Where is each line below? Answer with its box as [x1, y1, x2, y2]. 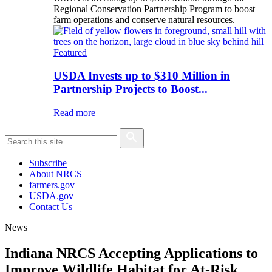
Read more [53, 107, 95, 118]
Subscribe [29, 158, 67, 169]
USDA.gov [29, 191, 73, 202]
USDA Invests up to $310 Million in [53, 69, 230, 83]
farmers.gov [29, 180, 75, 191]
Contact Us [29, 202, 72, 212]
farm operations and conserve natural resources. [53, 14, 235, 25]
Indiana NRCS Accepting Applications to [5, 245, 258, 262]
